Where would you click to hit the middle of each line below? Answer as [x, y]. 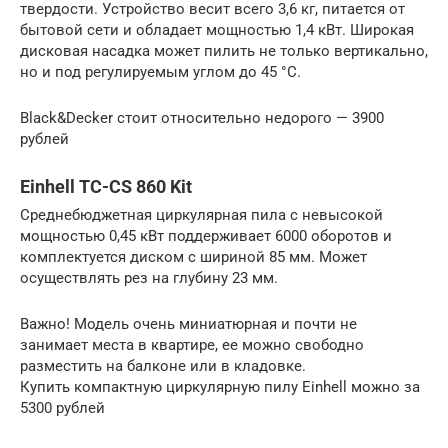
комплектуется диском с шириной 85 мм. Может [193, 257]
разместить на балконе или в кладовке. [163, 366]
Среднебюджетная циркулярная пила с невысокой [201, 215]
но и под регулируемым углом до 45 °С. [160, 72]
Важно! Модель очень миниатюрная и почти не [188, 324]
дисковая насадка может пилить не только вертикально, [224, 51]
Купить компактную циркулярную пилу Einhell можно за [220, 387]
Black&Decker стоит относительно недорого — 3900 [202, 118]
